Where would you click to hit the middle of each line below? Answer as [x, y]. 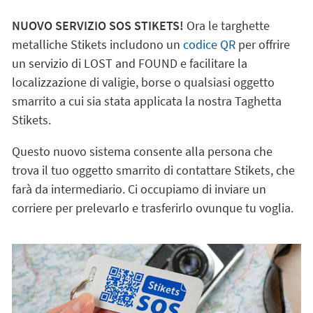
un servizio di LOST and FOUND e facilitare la [129, 63]
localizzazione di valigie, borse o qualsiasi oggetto [143, 82]
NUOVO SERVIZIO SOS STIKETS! [97, 25]
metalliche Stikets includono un [97, 44]
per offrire [262, 44]
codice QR [209, 44]
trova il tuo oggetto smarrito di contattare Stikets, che [153, 170]
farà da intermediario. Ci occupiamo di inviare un [139, 189]
